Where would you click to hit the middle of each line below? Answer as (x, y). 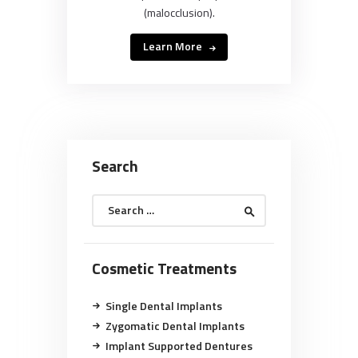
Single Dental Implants (163, 306)
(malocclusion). (179, 13)
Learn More (173, 46)
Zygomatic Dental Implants (175, 326)
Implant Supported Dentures (179, 346)
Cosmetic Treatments (165, 268)
